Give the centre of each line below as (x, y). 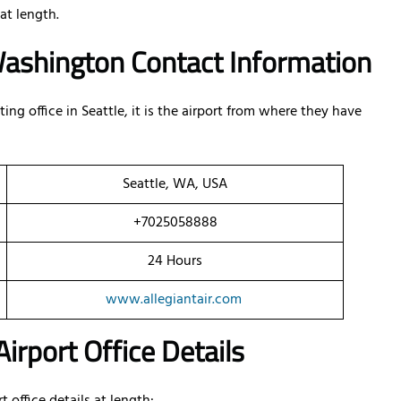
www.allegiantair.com (173, 300)
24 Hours (175, 262)
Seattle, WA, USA (175, 185)
